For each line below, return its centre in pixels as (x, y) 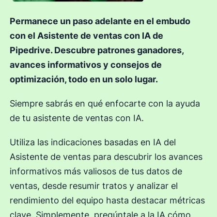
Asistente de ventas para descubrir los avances (106, 157)
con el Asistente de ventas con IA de (86, 36)
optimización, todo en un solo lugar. (84, 79)
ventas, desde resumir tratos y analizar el (94, 186)
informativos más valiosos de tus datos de (96, 171)
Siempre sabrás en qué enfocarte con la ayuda (105, 104)
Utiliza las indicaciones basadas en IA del (93, 142)
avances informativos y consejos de (86, 65)
